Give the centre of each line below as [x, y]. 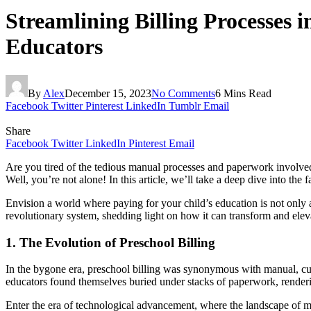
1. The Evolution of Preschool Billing [110, 242]
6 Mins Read [243, 93]
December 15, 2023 [108, 93]
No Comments [183, 93]
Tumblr [185, 106]
